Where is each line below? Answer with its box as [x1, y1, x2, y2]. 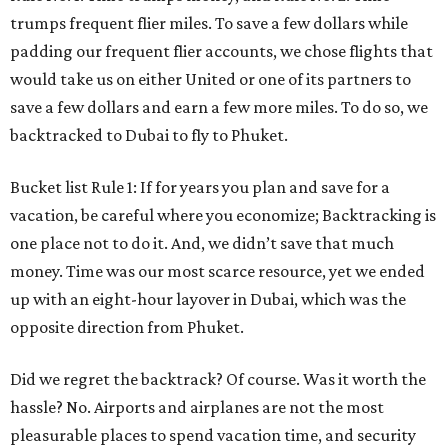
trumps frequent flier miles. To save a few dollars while [10, 13, 408, 34]
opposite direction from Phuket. [10, 317, 244, 338]
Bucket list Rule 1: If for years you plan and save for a [10, 177, 390, 198]
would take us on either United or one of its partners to [10, 69, 411, 90]
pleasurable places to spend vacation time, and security [10, 425, 416, 446]
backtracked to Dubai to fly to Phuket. [10, 125, 288, 146]
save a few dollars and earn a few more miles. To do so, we [10, 97, 428, 118]
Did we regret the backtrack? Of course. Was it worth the [10, 369, 426, 390]
